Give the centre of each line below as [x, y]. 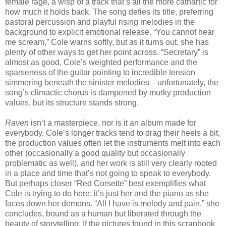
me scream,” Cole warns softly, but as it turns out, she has [107, 42]
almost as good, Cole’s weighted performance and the [101, 62]
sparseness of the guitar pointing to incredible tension [100, 72]
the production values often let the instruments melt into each [113, 143]
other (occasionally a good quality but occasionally [95, 153]
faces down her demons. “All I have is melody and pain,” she [112, 203]
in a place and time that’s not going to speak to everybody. [108, 173]
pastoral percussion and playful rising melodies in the [100, 22]
